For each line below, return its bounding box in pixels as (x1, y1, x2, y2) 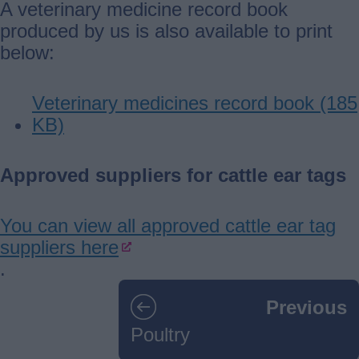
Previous (266, 296, 347, 318)
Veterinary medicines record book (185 (32, 91, 357, 114)
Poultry (131, 324, 190, 346)
